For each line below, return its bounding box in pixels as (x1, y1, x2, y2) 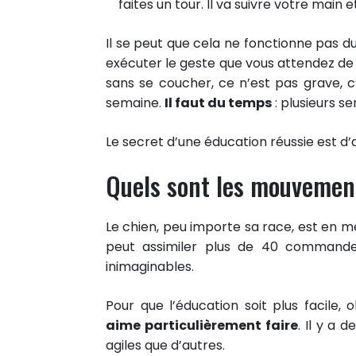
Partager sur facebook (32, 321, 175, 340)
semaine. (106, 93, 164, 112)
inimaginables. (106, 257, 194, 276)
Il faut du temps (164, 93, 272, 112)
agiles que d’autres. (106, 335, 225, 354)
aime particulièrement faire (106, 315, 298, 335)
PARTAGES (26, 308, 65, 319)
